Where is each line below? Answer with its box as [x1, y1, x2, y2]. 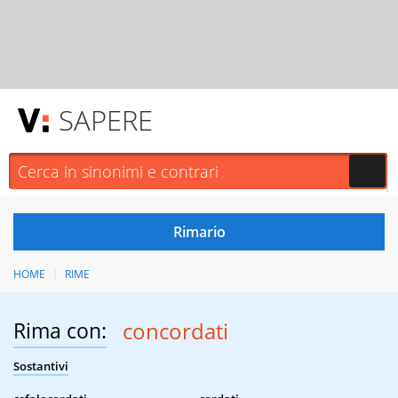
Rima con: [13, 316, 107, 346]
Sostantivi [13, 358, 68, 375]
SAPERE [59, 101, 153, 139]
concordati [122, 316, 228, 346]
